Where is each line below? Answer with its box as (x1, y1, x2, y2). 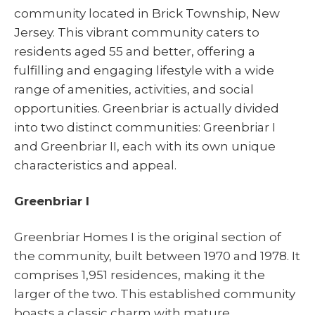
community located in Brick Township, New (14, 6, 280, 21)
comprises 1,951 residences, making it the (14, 267, 265, 282)
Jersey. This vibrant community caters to (14, 25, 259, 40)
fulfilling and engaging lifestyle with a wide (14, 63, 274, 78)
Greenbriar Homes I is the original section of (14, 229, 281, 244)
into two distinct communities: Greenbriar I (14, 120, 276, 135)
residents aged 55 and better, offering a (14, 44, 255, 59)
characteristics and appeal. (14, 158, 176, 173)
